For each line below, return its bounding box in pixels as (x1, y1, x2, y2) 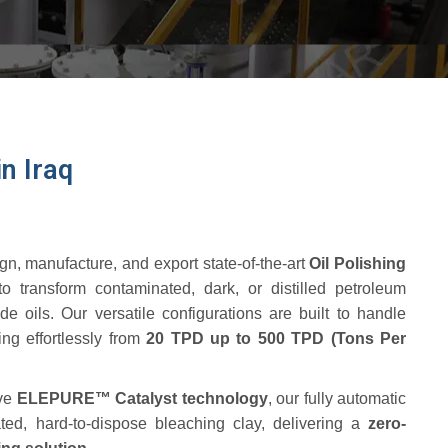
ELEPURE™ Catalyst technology (16, 390, 268, 407)
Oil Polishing (309, 255, 406, 272)
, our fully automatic (267, 390, 406, 407)
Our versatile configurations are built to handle (61, 305, 407, 322)
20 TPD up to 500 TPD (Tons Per (146, 330, 407, 347)
